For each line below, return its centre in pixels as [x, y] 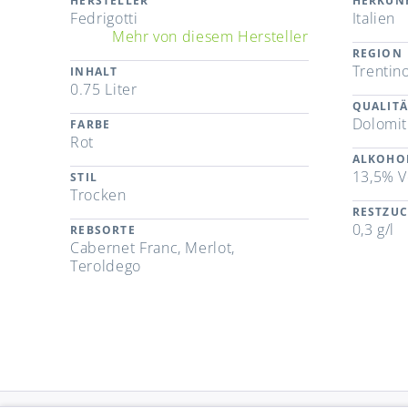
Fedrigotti [104, 19]
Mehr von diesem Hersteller [210, 37]
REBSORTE [103, 230]
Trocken [98, 195]
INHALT [94, 72]
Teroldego [106, 266]
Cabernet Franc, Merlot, [153, 248]
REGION [377, 54]
